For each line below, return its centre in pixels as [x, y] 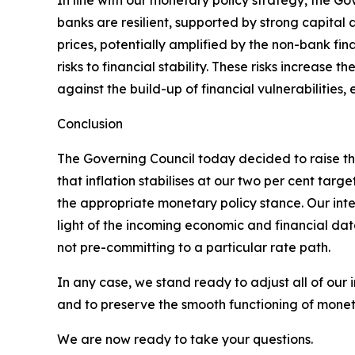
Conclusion [90, 124]
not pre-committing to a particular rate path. [194, 247]
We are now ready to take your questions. [185, 339]
